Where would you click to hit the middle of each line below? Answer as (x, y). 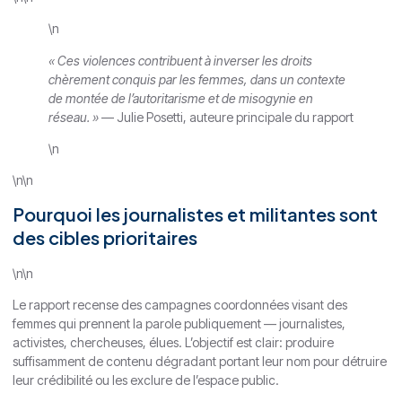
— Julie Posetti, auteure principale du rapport (226, 117)
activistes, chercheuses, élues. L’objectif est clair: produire (173, 343)
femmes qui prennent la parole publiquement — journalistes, (179, 324)
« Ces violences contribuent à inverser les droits (180, 60)
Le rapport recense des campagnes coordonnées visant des (180, 305)
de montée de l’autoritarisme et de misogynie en (181, 98)
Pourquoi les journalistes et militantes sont (195, 214)
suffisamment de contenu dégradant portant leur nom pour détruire (200, 362)
